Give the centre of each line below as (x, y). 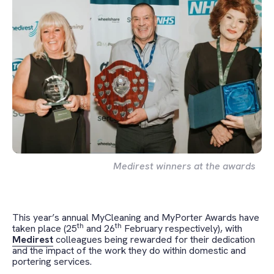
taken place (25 (45, 229)
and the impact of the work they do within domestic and (129, 251)
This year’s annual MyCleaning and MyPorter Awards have (136, 218)
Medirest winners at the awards (184, 166)
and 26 (99, 229)
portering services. (52, 262)
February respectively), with (182, 229)
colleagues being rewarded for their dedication (154, 240)
